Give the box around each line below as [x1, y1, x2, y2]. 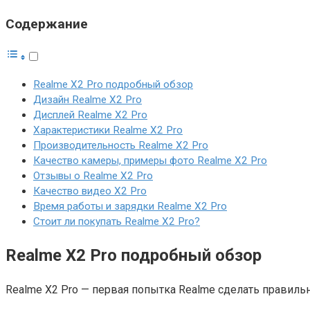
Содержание [6, 16, 88, 32]
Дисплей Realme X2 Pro [33, 109, 147, 122]
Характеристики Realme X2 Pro [33, 124, 183, 137]
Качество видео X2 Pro [33, 185, 147, 198]
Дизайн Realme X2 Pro [33, 93, 142, 107]
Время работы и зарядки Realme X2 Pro [33, 200, 227, 213]
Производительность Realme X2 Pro [33, 139, 208, 152]
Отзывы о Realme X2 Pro [33, 170, 153, 183]
